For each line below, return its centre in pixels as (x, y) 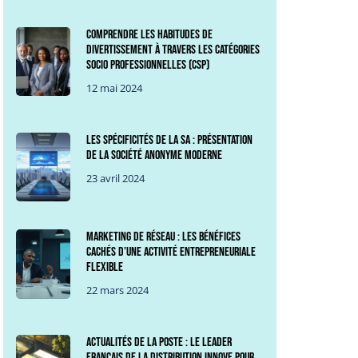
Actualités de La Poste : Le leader (159, 343)
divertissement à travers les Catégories (173, 50)
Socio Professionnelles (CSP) (148, 65)
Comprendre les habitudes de (150, 34)
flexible (105, 268)
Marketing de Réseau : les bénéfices (164, 237)
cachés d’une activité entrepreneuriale (171, 253)
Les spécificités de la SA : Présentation (170, 140)
